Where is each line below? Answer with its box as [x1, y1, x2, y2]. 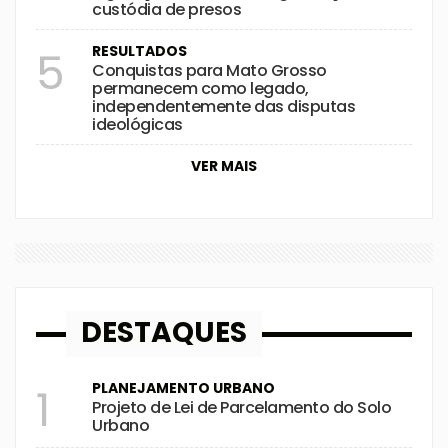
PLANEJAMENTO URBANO [92, 378, 275, 398]
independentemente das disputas [92, 95, 355, 118]
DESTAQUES [81, 313, 247, 352]
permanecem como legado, [92, 77, 309, 100]
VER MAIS [191, 156, 257, 176]
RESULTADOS [92, 41, 187, 61]
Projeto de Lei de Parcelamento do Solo [92, 396, 391, 419]
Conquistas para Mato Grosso [92, 59, 327, 82]
